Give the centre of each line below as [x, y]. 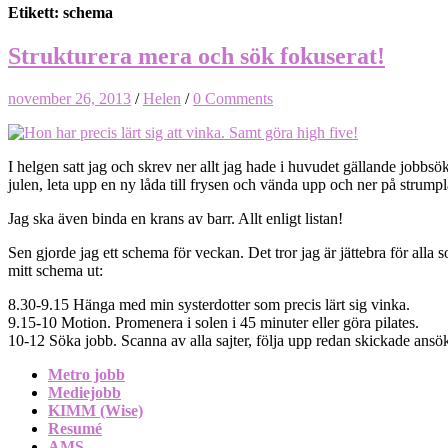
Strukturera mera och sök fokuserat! [196, 56]
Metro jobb [86, 374]
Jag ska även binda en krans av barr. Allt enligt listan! [175, 218]
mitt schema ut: [55, 270]
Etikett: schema [60, 12]
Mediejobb [84, 392]
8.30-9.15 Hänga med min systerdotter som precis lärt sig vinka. [209, 304]
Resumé [75, 428]
